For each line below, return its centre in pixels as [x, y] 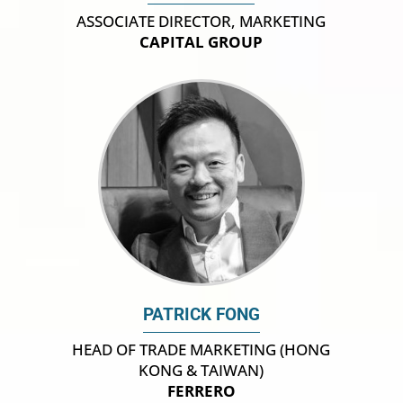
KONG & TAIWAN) [201, 371]
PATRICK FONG [201, 315]
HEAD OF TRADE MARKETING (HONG [201, 350]
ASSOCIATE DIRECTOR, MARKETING [201, 22]
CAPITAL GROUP [201, 42]
